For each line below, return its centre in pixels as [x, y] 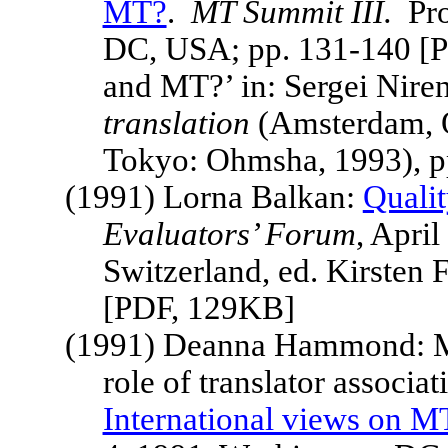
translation [176, 123]
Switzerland [182, 271]
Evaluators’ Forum [229, 234]
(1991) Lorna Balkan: [213, 197]
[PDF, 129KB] [198, 308]
